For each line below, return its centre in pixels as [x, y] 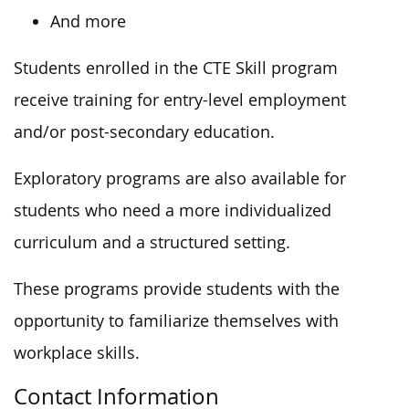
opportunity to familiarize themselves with [176, 320]
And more [88, 21]
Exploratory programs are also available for [180, 178]
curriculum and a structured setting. [152, 242]
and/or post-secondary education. [144, 131]
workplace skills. [77, 352]
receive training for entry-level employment [180, 100]
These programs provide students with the [177, 288]
